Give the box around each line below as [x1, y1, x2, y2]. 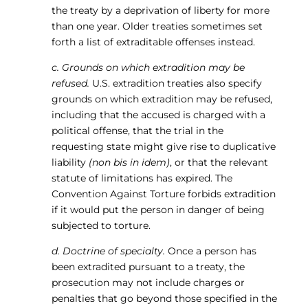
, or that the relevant [169, 156, 268, 168]
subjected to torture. [51, 219, 151, 232]
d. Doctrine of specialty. [51, 245, 165, 257]
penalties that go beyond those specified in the [51, 292, 277, 305]
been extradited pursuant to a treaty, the [51, 261, 245, 273]
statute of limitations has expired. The [51, 172, 232, 184]
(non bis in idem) [88, 156, 170, 168]
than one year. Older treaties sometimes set [51, 20, 263, 32]
